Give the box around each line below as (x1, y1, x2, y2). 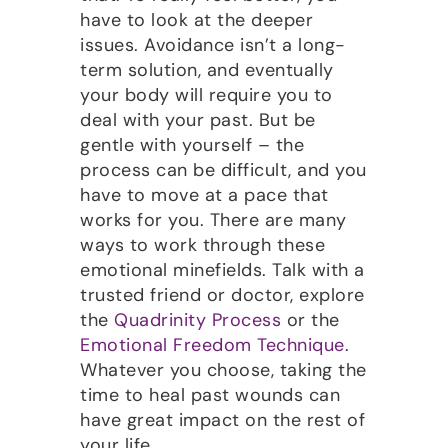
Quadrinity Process (114, 307, 281, 332)
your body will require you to (80, 82, 333, 107)
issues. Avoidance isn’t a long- (80, 32, 346, 57)
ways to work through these (80, 232, 325, 257)
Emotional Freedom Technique (80, 332, 345, 357)
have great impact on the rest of (80, 407, 365, 432)
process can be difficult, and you (80, 157, 367, 182)
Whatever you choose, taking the (80, 357, 367, 382)
